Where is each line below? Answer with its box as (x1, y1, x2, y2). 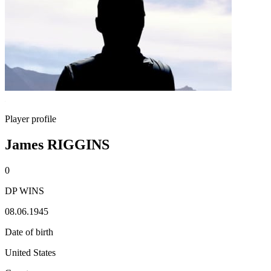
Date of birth (5, 226, 53, 237)
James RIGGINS (5, 136, 109, 152)
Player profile (5, 114, 56, 124)
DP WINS (5, 185, 44, 196)
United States (5, 247, 56, 258)
